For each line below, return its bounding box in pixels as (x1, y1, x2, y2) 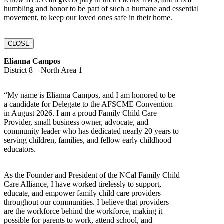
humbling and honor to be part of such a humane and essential (4, 4, 199, 13)
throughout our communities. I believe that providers (4, 197, 169, 206)
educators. (4, 144, 36, 153)
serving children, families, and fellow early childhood (4, 135, 171, 144)
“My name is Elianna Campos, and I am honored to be (4, 90, 175, 99)
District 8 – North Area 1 (4, 65, 82, 74)
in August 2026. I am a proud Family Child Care (4, 108, 157, 117)
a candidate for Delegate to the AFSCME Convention (4, 99, 173, 108)
